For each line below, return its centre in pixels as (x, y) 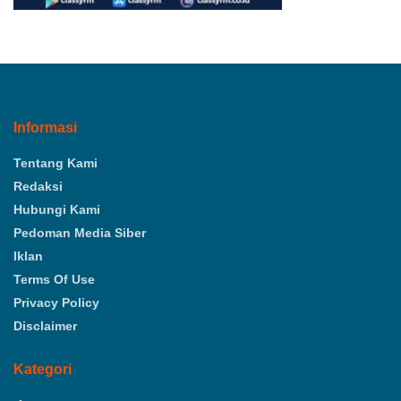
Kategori (43, 369)
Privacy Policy (56, 302)
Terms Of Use (54, 279)
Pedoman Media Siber (80, 232)
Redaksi (38, 186)
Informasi (45, 127)
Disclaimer (45, 325)
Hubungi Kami (57, 209)
